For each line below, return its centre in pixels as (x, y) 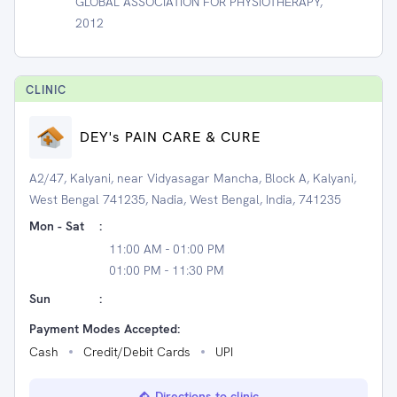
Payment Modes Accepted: (105, 329)
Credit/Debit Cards (137, 352)
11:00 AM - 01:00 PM (167, 249)
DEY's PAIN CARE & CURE (170, 137)
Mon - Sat (57, 226)
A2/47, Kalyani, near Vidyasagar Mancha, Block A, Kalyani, (193, 178)
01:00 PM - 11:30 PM (167, 270)
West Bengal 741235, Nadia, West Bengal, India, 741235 (185, 199)
